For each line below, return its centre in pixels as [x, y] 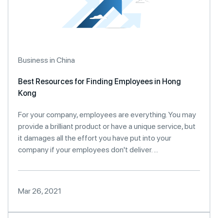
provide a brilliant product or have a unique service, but [107, 126]
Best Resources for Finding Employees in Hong [100, 82]
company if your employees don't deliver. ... [88, 150]
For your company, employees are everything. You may [107, 115]
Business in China [46, 60]
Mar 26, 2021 [40, 191]
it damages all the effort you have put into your [95, 138]
